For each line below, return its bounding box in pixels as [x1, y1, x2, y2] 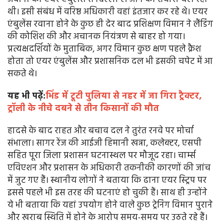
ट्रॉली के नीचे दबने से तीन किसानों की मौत [7, 102, 159, 116]
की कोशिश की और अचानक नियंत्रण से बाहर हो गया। [7, 30, 185, 45]
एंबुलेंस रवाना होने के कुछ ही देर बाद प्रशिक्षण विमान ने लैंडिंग [7, 17, 213, 32]
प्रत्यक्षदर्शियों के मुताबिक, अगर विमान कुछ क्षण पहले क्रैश [7, 42, 201, 57]
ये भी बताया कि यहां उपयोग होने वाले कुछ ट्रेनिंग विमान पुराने [7, 198, 213, 213]
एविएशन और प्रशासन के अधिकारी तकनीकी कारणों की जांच [7, 161, 211, 176]
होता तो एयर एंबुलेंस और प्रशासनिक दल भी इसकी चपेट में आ [7, 55, 213, 69]
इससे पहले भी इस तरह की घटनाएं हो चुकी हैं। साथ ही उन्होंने [7, 186, 207, 201]
